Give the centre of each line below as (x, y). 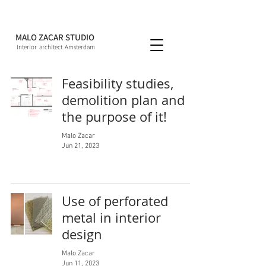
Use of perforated (115, 201)
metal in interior (111, 218)
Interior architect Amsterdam (56, 47)
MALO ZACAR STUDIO (54, 37)
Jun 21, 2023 (80, 146)
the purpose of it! (114, 117)
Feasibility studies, (118, 83)
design (82, 234)
